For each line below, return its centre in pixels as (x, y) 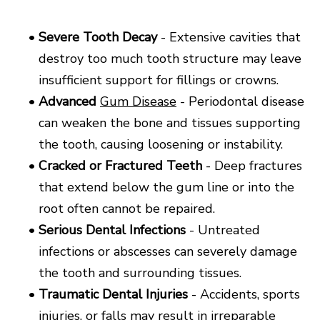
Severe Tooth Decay (98, 37)
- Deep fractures (252, 165)
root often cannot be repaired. (127, 208)
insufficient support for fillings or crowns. (159, 80)
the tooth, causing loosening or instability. (161, 144)
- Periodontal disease (242, 101)
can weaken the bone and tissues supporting (170, 122)
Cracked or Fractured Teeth (120, 165)
